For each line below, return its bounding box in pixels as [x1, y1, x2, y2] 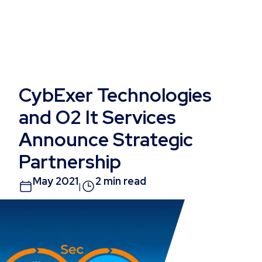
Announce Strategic [19, 127, 193, 152]
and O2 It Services [19, 105, 176, 130]
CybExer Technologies [19, 82, 212, 108]
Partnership [19, 149, 121, 174]
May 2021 [33, 174, 78, 188]
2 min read [95, 174, 146, 188]
